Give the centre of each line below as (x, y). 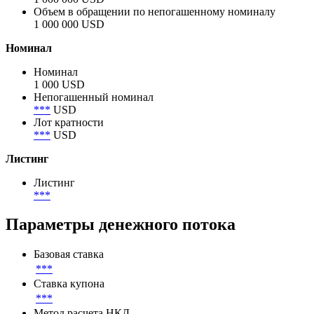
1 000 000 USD (69, 24)
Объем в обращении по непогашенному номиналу (155, 11)
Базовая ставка (69, 254)
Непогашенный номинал (94, 97)
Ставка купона (69, 284)
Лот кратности (69, 122)
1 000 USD (59, 84)
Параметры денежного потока (121, 225)
